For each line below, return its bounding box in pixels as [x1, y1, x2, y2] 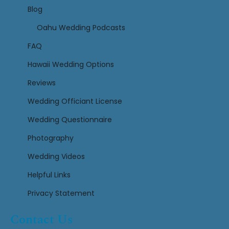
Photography [28, 133, 74, 144]
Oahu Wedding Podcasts [37, 22, 125, 33]
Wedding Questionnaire [28, 114, 112, 125]
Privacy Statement [28, 188, 95, 199]
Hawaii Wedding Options [28, 59, 114, 70]
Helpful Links [28, 170, 71, 180]
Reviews [28, 78, 56, 88]
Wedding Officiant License [28, 96, 122, 107]
